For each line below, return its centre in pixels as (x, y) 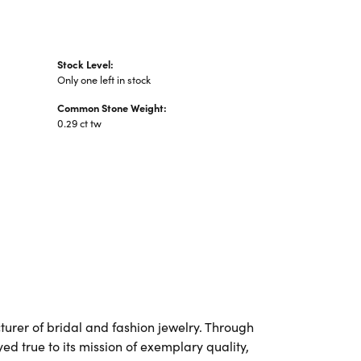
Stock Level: (85, 64)
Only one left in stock (104, 79)
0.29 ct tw (79, 123)
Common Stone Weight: (112, 108)
